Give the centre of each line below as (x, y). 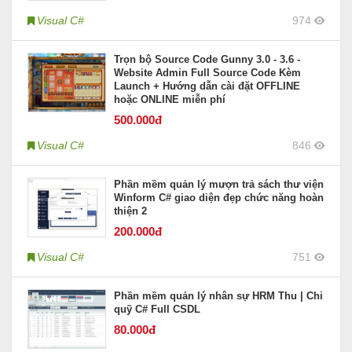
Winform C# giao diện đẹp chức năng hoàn (219, 198)
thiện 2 (130, 211)
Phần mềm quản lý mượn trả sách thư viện (219, 185)
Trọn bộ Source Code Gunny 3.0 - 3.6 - (207, 60)
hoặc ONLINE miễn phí (170, 100)
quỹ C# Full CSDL (157, 310)
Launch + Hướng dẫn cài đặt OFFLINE (207, 86)
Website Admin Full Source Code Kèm (207, 73)
